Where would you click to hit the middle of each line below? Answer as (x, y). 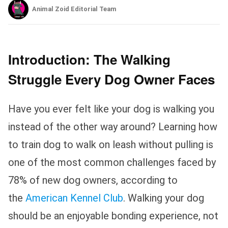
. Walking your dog (164, 198)
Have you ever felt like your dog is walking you (111, 109)
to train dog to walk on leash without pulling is (111, 144)
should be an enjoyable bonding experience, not (113, 216)
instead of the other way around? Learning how (113, 126)
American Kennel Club (74, 198)
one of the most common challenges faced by (112, 162)
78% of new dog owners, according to (93, 180)
